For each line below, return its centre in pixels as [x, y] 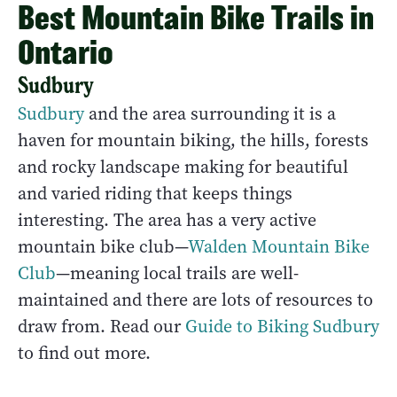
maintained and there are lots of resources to [195, 300]
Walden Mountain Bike [279, 247]
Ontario [66, 52]
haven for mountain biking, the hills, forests [193, 141]
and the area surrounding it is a [210, 114]
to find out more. [84, 354]
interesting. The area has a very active [167, 221]
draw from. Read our [101, 327]
